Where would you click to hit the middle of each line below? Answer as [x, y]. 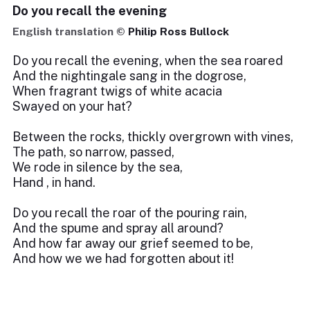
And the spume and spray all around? [118, 228]
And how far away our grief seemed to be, [133, 243]
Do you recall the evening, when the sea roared [148, 61]
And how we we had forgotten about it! [123, 258]
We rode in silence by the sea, [98, 167]
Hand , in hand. [54, 182]
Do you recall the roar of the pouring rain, [130, 213]
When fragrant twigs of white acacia [117, 91]
